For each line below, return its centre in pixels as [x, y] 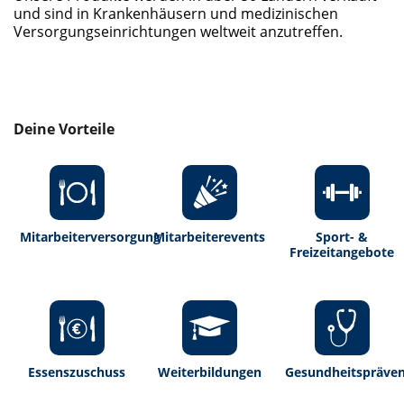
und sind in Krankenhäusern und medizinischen [176, 13]
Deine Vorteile [64, 129]
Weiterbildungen [209, 372]
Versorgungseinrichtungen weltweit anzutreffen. [178, 31]
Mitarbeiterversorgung [90, 236]
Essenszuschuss [77, 372]
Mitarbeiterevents [210, 236]
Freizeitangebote [342, 252]
